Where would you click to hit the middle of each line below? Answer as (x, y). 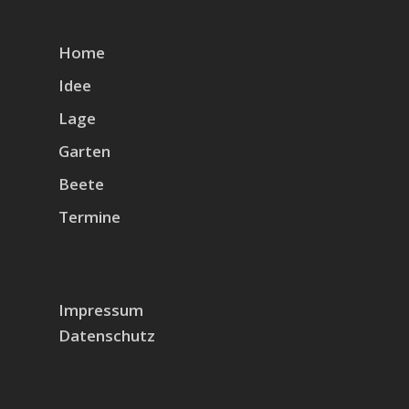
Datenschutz (107, 336)
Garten (84, 152)
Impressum (101, 310)
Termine (89, 217)
